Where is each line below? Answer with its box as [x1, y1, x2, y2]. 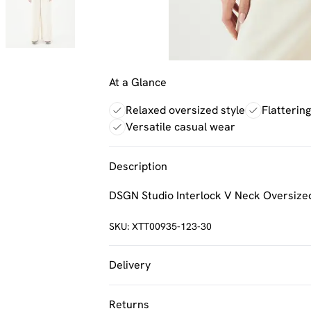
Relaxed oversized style [126, 103, 245, 117]
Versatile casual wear [126, 119, 235, 134]
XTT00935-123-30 [132, 220, 212, 233]
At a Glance [109, 75, 167, 90]
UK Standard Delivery [109, 291, 217, 305]
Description [109, 159, 167, 174]
